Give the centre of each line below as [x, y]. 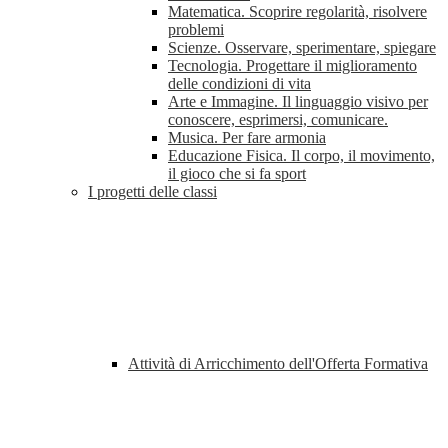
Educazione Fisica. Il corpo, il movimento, [301, 156]
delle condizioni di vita [239, 84]
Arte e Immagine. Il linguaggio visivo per [298, 102]
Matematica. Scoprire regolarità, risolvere [297, 12]
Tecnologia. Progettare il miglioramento [292, 66]
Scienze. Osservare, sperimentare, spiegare [302, 48]
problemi [196, 30]
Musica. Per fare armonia [247, 138]
